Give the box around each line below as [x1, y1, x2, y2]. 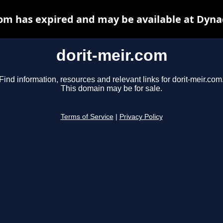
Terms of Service [60, 113, 113, 121]
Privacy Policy [119, 113, 163, 121]
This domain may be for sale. [61, 84, 162, 93]
